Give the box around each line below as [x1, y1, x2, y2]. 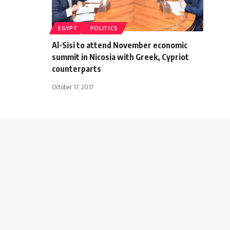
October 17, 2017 [52, 83, 93, 91]
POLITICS [90, 25, 119, 32]
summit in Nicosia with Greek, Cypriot [52, 52, 189, 63]
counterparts [52, 64, 101, 74]
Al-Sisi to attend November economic [52, 40, 187, 51]
